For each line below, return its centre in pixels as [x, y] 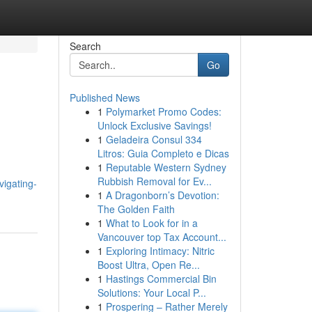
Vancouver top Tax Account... [162, 237]
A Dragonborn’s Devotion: [162, 195]
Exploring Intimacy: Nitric [160, 251]
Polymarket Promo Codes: [163, 111]
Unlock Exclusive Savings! [154, 125]
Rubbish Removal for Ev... [154, 181]
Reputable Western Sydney [166, 167]
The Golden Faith [136, 209]
